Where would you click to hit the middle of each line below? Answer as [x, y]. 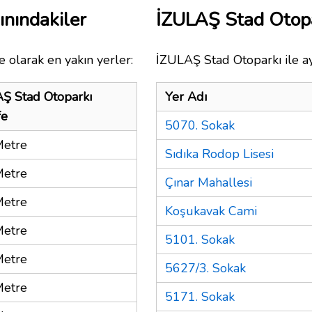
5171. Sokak [200, 296]
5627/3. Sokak [205, 268]
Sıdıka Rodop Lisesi [219, 154]
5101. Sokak [200, 239]
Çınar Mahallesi [209, 182]
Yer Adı [186, 96]
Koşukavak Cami [211, 211]
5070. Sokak [200, 125]
